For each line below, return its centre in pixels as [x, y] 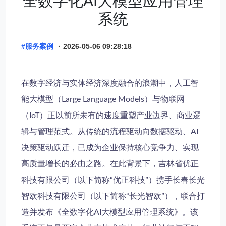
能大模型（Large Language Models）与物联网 [103, 99]
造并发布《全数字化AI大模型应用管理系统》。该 [110, 212]
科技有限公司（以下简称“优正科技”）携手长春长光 [113, 180]
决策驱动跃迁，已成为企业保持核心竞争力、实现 [110, 148]
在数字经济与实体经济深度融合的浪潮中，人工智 [110, 83]
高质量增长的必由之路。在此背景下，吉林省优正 [110, 164]
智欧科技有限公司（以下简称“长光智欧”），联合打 [113, 196]
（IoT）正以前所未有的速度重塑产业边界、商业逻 [111, 116]
